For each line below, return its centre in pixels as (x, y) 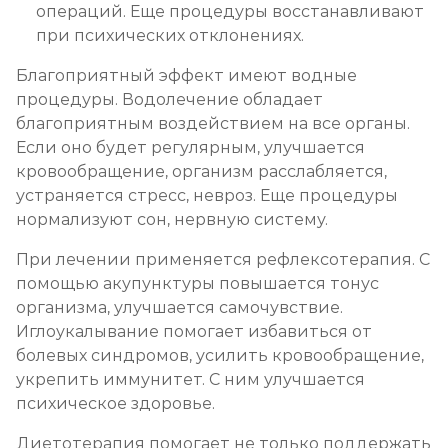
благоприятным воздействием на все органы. (213, 123)
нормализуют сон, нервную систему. (174, 219)
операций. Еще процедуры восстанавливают (230, 11)
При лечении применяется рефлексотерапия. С (223, 259)
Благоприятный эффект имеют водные (186, 75)
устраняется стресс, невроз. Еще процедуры (207, 195)
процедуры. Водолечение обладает (169, 99)
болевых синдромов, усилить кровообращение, (220, 355)
